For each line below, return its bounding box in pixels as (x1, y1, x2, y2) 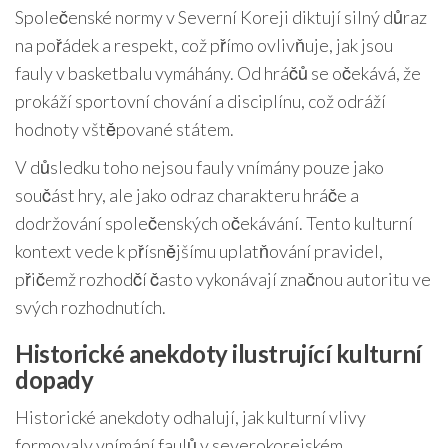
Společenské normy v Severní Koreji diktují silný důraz (15, 5, 427, 28)
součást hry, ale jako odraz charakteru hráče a (15, 183, 359, 206)
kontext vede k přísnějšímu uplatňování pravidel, (15, 239, 383, 262)
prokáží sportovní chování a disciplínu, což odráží (15, 89, 386, 112)
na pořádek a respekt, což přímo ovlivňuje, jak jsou (15, 33, 393, 56)
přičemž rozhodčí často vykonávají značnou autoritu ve (15, 267, 431, 290)
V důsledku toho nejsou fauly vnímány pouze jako (15, 155, 384, 178)
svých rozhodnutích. (15, 295, 166, 318)
